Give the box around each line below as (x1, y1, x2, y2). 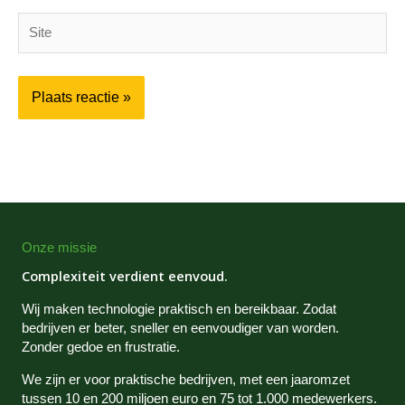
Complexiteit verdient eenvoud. (22, 267, 228, 286)
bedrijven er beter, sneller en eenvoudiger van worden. (22, 321, 339, 336)
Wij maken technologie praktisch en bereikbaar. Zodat (22, 302, 336, 317)
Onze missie (22, 240, 97, 256)
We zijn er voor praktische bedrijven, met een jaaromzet (22, 372, 350, 387)
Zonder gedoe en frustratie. (22, 340, 180, 355)
